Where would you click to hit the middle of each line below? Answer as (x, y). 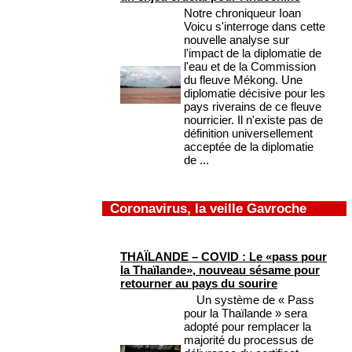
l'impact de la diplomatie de (253, 53)
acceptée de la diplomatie (249, 147)
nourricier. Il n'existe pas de (253, 120)
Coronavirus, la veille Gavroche (208, 209)
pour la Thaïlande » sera (246, 313)
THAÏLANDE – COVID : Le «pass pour (224, 257)
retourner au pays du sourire (199, 284)
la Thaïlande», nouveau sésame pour (220, 270)
